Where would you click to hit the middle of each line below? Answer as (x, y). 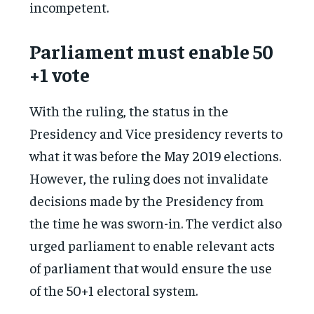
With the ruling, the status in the (129, 111)
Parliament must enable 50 (152, 51)
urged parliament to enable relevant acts (152, 245)
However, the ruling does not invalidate (149, 178)
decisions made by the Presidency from (147, 200)
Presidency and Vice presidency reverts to (156, 133)
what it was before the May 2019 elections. (156, 156)
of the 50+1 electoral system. (114, 290)
